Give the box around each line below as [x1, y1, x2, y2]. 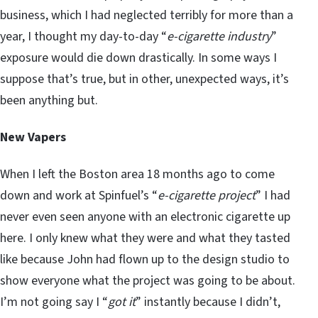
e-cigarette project [158, 186, 256, 204]
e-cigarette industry [167, 27, 271, 45]
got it [108, 292, 136, 311]
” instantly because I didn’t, [136, 292, 280, 311]
